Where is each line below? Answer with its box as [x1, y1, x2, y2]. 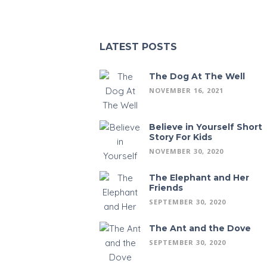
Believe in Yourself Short [148, 122, 262, 132]
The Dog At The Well [148, 71, 245, 82]
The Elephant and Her [148, 172, 249, 183]
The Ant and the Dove [148, 223, 251, 234]
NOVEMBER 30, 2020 [148, 147, 223, 156]
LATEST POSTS [99, 41, 177, 52]
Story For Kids [148, 132, 212, 142]
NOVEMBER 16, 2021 [148, 86, 223, 95]
